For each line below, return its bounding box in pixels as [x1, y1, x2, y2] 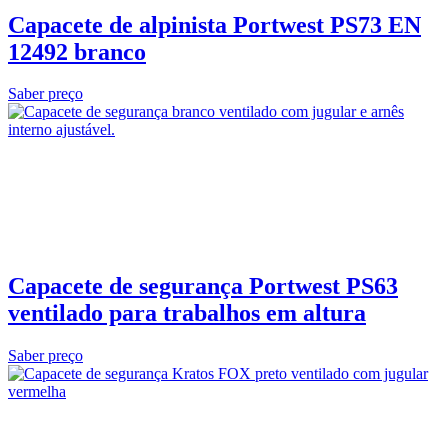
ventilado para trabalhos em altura [8, 300, 366, 327]
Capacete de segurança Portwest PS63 [8, 273, 398, 300]
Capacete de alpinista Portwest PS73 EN [8, 11, 421, 38]
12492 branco [8, 38, 146, 65]
